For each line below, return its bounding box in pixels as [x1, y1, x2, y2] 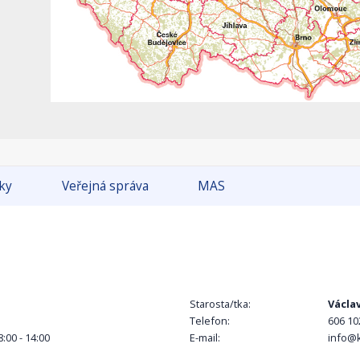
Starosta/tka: [190, 297, 251, 312]
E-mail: [190, 330, 220, 346]
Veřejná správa [61, 178, 149, 195]
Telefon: [190, 313, 230, 329]
